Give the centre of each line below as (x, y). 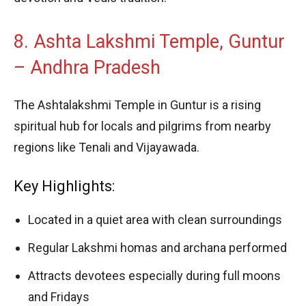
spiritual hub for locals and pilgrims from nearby (142, 126)
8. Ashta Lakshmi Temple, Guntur (149, 41)
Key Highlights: (64, 186)
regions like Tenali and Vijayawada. (107, 147)
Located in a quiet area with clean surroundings (155, 219)
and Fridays (59, 296)
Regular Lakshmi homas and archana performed (157, 247)
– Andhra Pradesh (87, 67)
